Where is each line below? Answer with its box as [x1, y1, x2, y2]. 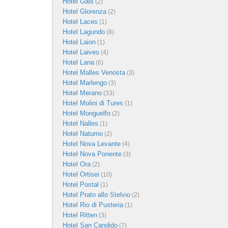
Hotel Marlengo [63, 78, 107, 87]
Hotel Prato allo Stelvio [63, 190, 130, 198]
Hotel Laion [63, 38, 96, 46]
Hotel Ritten [63, 211, 97, 219]
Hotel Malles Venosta [63, 68, 125, 76]
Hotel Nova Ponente [63, 150, 122, 158]
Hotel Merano [63, 89, 102, 97]
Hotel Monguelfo [63, 109, 110, 117]
